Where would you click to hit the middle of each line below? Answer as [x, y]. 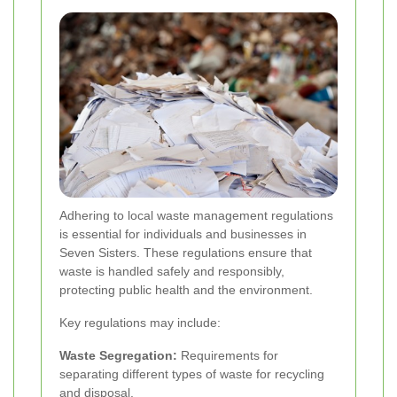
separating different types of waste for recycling [192, 374]
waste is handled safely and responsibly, [172, 271]
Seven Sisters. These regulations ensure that [186, 252]
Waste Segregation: [118, 355]
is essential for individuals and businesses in [183, 234]
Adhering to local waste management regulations [196, 215]
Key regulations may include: [140, 322]
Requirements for [228, 355]
